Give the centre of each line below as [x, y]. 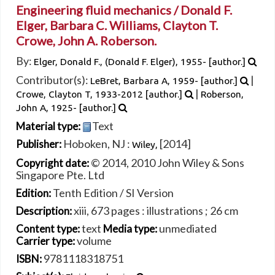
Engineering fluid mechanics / [98, 10]
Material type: [49, 126]
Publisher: [40, 144]
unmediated [188, 229]
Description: [45, 211]
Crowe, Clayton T [53, 94]
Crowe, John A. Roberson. [86, 40]
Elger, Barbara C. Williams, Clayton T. [117, 25]
